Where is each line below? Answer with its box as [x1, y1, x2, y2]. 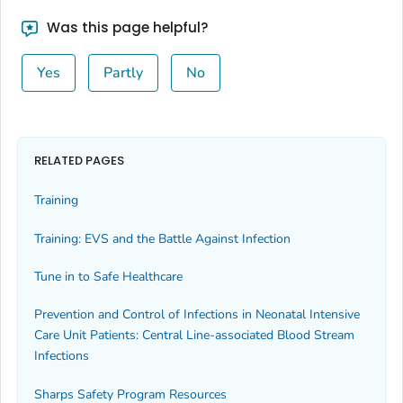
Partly [103, 63, 143, 84]
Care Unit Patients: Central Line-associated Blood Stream [34, 327, 354, 345]
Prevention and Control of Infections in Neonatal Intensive [34, 306, 360, 324]
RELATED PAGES [34, 151, 124, 169]
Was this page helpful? [42, 18, 208, 38]
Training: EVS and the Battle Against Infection [34, 229, 291, 247]
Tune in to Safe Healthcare [34, 268, 183, 286]
